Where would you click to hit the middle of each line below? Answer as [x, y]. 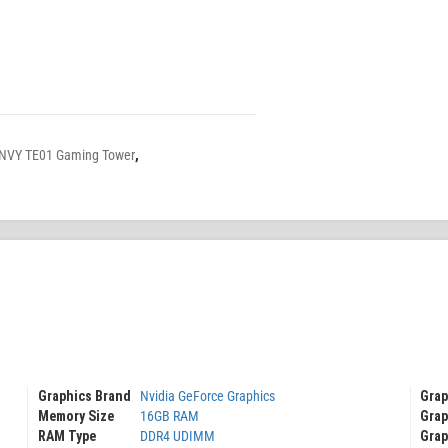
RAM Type [66, 436]
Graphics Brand [84, 396]
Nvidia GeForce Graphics [207, 396]
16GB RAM [169, 416]
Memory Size [75, 416]
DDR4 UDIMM [177, 436]
